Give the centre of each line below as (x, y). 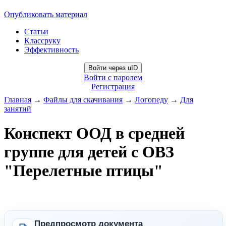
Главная (18, 100)
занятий (18, 109)
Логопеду (151, 100)
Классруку (42, 41)
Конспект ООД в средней (94, 133)
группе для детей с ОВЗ (89, 152)
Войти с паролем (113, 77)
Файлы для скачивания (83, 100)
